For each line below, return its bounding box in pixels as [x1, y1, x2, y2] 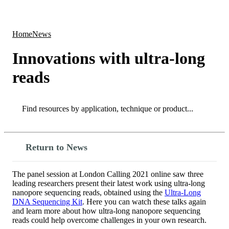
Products [82, 8, 110, 17]
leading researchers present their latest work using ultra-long [12, 178, 205, 188]
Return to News [26, 142, 87, 152]
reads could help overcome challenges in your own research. [12, 215, 207, 224]
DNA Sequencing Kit [12, 197, 82, 206]
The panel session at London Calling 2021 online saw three [12, 169, 203, 178]
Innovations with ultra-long [12, 49, 205, 68]
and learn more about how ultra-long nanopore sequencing [12, 206, 200, 215]
